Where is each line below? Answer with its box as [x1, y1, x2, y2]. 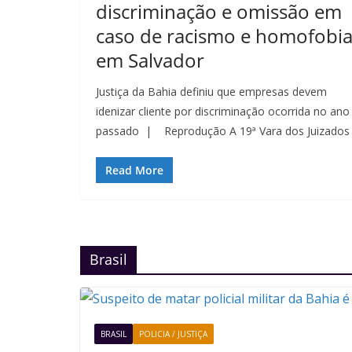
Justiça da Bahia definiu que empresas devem [96, 84, 327, 99]
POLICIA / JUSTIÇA [139, 328, 207, 339]
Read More [105, 163, 163, 178]
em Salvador [96, 47, 204, 73]
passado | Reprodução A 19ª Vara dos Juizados [96, 123, 350, 138]
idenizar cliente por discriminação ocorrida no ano [96, 104, 350, 119]
